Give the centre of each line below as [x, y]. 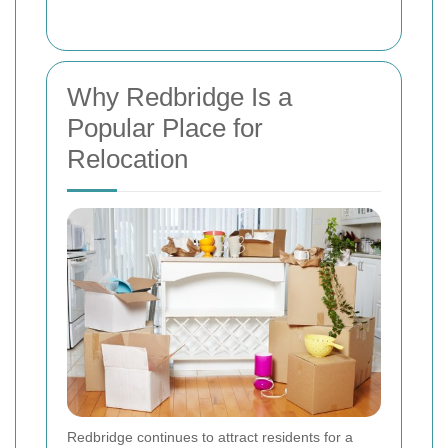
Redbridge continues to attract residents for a [210, 437]
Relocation [127, 159]
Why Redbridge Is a [179, 97]
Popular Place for [165, 128]
